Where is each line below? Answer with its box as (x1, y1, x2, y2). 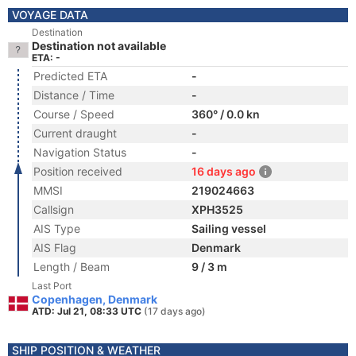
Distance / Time (33, 88, 114, 102)
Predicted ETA (33, 69, 107, 83)
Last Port (32, 280, 72, 292)
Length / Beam (33, 260, 110, 273)
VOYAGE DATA (12, 8, 88, 21)
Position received (33, 164, 122, 178)
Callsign (33, 203, 74, 216)
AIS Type (33, 222, 80, 235)
